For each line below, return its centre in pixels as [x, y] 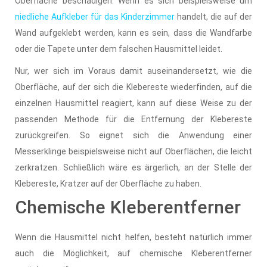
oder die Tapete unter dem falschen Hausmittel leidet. [119, 49]
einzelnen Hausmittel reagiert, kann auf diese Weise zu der [133, 103]
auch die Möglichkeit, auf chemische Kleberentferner [133, 253]
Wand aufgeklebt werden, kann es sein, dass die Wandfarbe [133, 32]
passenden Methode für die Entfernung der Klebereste [133, 119]
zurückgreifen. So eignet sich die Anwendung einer [133, 135]
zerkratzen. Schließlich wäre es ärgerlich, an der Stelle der [133, 167]
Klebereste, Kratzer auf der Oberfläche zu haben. [108, 183]
